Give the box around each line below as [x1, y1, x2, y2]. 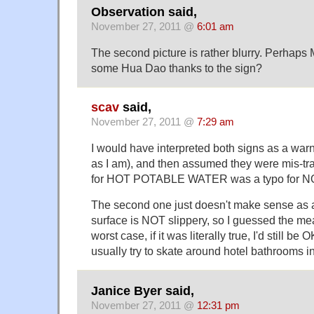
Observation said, [91, 4, 197, 19]
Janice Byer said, [91, 283, 194, 298]
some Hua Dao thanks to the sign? [91, 61, 262, 74]
